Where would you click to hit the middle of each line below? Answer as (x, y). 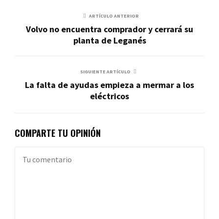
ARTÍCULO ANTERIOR (114, 16)
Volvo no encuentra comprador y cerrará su (109, 29)
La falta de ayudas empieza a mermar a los (109, 85)
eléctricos (109, 96)
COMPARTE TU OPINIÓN (58, 133)
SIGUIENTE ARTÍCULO (105, 71)
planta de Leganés (109, 40)
